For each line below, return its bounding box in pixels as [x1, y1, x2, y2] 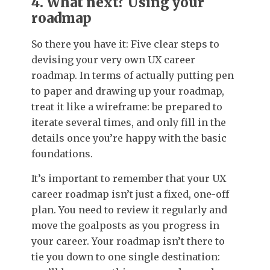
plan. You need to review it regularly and [31, 204, 227, 216]
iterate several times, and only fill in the [31, 116, 226, 129]
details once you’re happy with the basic [31, 132, 227, 145]
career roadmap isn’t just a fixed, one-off [31, 188, 229, 201]
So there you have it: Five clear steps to [31, 38, 219, 51]
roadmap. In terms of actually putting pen [31, 69, 234, 82]
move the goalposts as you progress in [31, 219, 219, 232]
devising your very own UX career [31, 54, 195, 66]
